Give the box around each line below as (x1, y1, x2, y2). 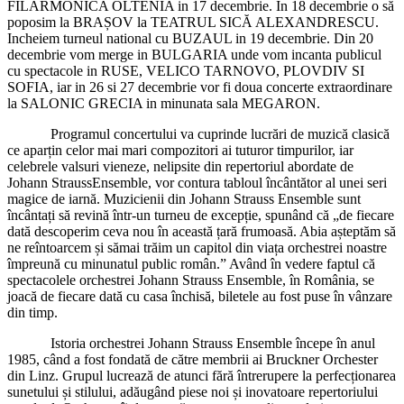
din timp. (7, 304, 58, 320)
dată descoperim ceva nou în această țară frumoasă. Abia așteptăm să (7, 223, 396, 239)
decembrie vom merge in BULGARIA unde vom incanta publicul (7, 46, 381, 62)
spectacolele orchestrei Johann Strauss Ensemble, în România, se (7, 271, 374, 288)
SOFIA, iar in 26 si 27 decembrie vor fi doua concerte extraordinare (7, 78, 392, 95)
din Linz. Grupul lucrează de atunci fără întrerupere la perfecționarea (7, 367, 396, 383)
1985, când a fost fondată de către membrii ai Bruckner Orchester (7, 351, 378, 367)
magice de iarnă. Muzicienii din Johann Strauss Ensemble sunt (7, 190, 361, 207)
